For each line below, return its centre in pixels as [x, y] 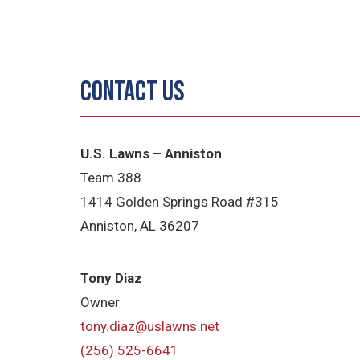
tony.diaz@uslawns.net [150, 327]
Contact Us [133, 92]
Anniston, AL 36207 [140, 225]
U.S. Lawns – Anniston [151, 153]
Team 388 [111, 177]
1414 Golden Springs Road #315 [180, 201]
